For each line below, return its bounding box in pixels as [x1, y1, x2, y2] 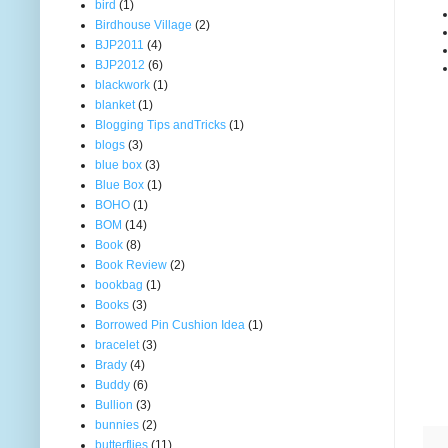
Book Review [95, 257, 167, 272]
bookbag [95, 277, 143, 292]
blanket [95, 97, 135, 112]
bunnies [95, 417, 139, 432]
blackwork [95, 77, 150, 92]
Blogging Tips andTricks [95, 117, 226, 132]
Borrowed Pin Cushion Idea [95, 317, 245, 332]
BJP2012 [95, 57, 145, 72]
